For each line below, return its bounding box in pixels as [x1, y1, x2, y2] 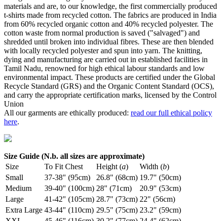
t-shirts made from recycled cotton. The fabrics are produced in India [4, 11, 217, 20]
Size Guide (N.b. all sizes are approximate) [4, 152, 145, 161]
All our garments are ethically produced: [4, 109, 131, 117]
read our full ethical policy [131, 109, 212, 117]
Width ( [140, 162, 163, 171]
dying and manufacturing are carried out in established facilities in [4, 55, 208, 64]
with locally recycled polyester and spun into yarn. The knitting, [4, 46, 202, 55]
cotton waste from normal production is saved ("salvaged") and [4, 29, 200, 37]
